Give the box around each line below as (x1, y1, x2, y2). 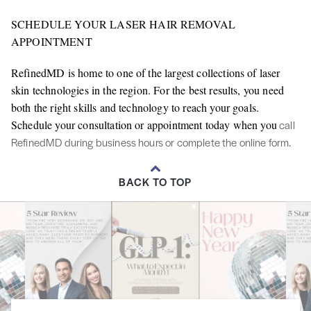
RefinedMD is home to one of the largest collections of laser (11, 65, 280, 81)
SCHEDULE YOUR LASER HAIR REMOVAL (11, 17, 236, 32)
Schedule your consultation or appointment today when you (11, 117, 277, 133)
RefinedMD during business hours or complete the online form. (11, 135, 292, 150)
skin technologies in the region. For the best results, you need (11, 83, 285, 98)
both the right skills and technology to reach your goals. (11, 100, 260, 115)
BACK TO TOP (119, 174, 192, 190)
